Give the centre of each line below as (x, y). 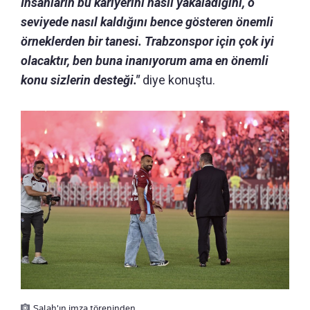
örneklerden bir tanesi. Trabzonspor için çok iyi (147, 41)
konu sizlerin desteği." (80, 80)
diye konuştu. (177, 80)
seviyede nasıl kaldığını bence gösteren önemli (147, 21)
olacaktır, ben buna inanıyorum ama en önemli (145, 60)
